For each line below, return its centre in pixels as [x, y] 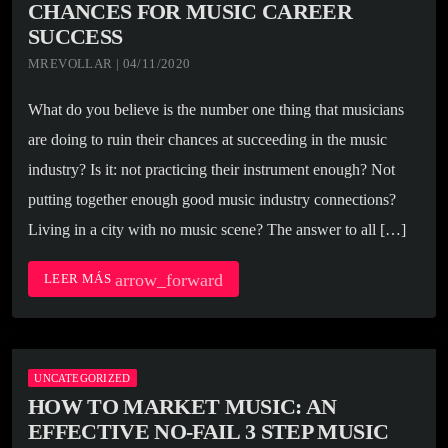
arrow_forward [168, 280]
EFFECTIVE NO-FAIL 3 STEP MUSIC [208, 432]
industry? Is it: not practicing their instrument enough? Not [211, 170]
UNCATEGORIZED [82, 378]
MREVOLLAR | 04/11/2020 [109, 64]
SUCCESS [75, 37]
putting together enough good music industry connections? [212, 200]
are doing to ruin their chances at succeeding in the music [207, 140]
